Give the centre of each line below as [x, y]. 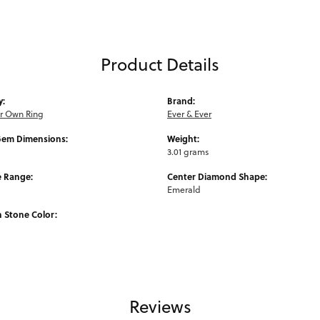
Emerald [184, 189]
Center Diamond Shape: [217, 176]
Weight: [183, 138]
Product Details [160, 64]
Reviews [160, 306]
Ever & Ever [189, 114]
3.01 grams [188, 151]
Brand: [181, 100]
